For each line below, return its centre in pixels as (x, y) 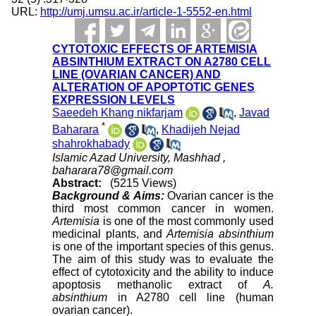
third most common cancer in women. (163, 209)
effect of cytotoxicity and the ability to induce (163, 272)
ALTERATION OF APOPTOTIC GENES (154, 87)
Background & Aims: (108, 196)
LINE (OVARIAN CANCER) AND (137, 74)
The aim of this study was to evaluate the (163, 260)
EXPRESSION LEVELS (114, 100)
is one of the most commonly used (187, 221)
